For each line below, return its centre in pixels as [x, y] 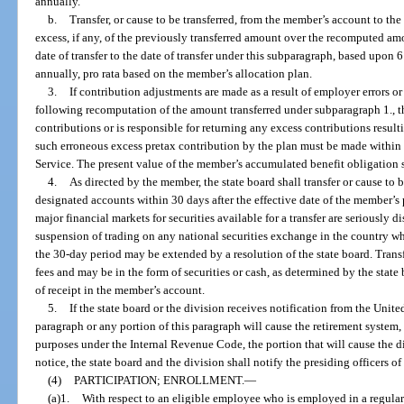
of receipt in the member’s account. [120, 290]
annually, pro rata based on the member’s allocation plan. [174, 74]
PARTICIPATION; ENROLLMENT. [159, 381]
